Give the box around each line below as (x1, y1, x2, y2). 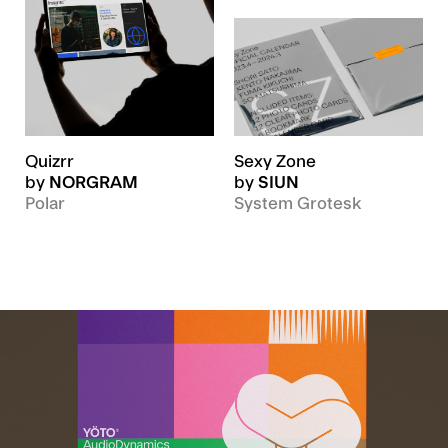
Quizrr (25, 153, 74, 171)
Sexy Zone (234, 153, 316, 171)
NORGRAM (49, 174, 138, 192)
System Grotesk (234, 195, 361, 213)
